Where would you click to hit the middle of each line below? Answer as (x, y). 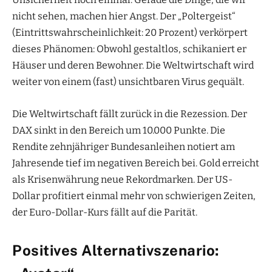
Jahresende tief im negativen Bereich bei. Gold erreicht (136, 163)
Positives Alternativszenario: (116, 250)
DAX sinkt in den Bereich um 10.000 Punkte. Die (119, 130)
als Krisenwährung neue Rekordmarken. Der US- (122, 179)
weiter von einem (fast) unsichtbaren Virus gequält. (128, 81)
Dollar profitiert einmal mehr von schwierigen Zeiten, (134, 195)
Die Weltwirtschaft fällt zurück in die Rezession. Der (130, 114)
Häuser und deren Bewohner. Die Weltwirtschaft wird (133, 65)
